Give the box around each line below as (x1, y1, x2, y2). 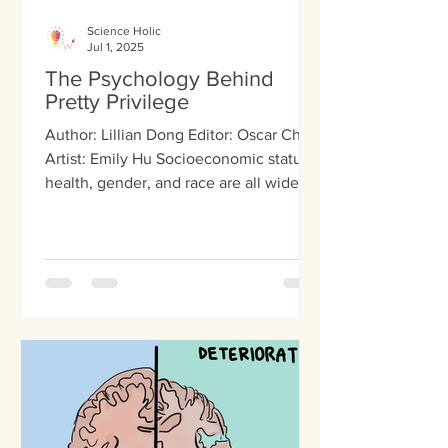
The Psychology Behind (45, 66, 274, 90)
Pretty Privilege (45, 89, 189, 113)
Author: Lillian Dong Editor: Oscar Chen (45, 125, 319, 143)
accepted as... (45, 197, 141, 215)
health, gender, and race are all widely (45, 173, 311, 191)
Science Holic (87, 23, 161, 38)
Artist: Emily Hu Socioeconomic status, (45, 149, 156, 167)
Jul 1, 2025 (87, 40, 144, 55)
